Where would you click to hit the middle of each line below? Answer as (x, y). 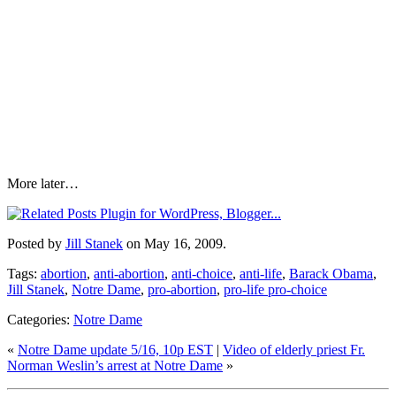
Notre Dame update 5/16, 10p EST (115, 349)
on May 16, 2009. (175, 243)
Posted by (36, 243)
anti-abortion (129, 273)
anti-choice (202, 273)
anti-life (261, 273)
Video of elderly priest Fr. (294, 349)
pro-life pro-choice (275, 289)
